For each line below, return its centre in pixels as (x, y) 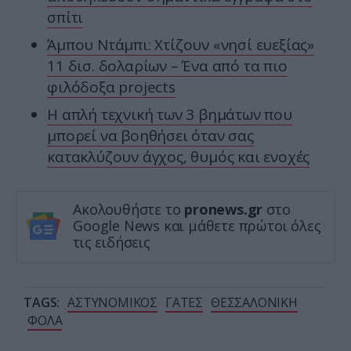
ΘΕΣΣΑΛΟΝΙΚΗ (254, 303)
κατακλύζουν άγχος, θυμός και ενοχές (179, 157)
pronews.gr (224, 210)
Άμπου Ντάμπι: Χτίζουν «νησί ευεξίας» (181, 45)
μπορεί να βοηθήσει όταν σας (150, 136)
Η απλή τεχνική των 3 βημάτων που (170, 115)
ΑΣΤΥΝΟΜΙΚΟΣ (112, 303)
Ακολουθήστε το (129, 210)
